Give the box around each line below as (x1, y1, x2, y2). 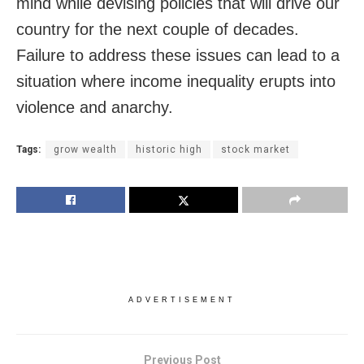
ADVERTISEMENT (128, 295, 236, 304)
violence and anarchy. (16, 97, 173, 116)
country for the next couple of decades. (16, 19, 299, 38)
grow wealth (54, 143, 117, 155)
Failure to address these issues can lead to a (16, 45, 340, 64)
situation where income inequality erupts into (16, 71, 336, 90)
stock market (221, 143, 290, 155)
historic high (136, 143, 202, 155)
